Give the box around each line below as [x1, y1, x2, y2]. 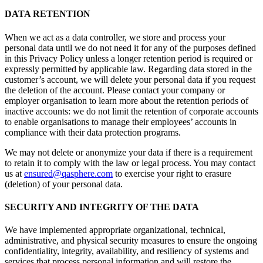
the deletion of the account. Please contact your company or [5, 85, 225, 95]
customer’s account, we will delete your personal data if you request [5, 74, 255, 85]
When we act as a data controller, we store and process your [5, 32, 225, 42]
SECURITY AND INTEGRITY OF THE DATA [5, 201, 199, 212]
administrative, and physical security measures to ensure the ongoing [5, 235, 257, 246]
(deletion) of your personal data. [5, 178, 123, 189]
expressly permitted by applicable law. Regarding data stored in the [5, 63, 252, 74]
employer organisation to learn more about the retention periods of [5, 95, 248, 106]
